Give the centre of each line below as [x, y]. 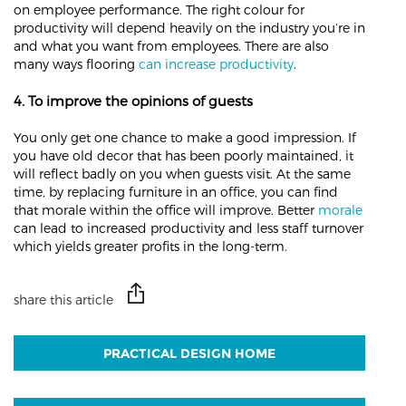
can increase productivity [216, 63]
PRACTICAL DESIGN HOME [189, 353]
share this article [63, 299]
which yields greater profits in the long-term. [150, 246]
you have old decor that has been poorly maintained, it [184, 155]
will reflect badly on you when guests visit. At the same [182, 173]
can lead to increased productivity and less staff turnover [188, 227]
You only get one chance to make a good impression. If [185, 137]
